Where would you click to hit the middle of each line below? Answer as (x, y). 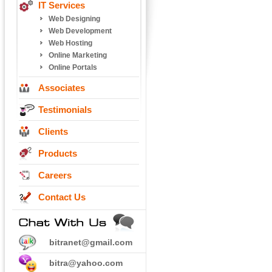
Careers (55, 175)
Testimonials (65, 110)
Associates (62, 88)
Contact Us (62, 197)
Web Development (80, 31)
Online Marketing (78, 55)
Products (58, 153)
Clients (53, 131)
